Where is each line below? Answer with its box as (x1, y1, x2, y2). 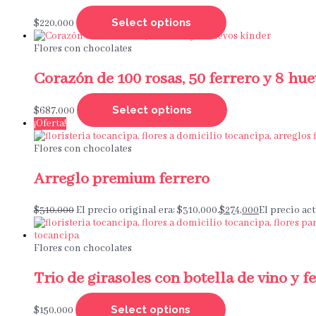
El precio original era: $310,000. (76, 204, 219, 217)
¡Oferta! (34, 116, 66, 130)
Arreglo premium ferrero (34, 169, 209, 189)
